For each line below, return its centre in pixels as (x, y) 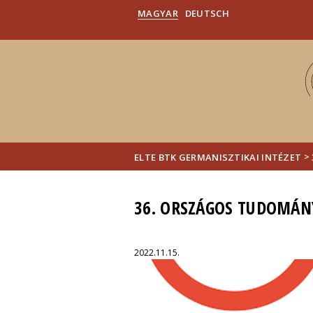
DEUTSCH (207, 13)
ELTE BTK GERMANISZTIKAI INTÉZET (218, 157)
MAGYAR (158, 13)
